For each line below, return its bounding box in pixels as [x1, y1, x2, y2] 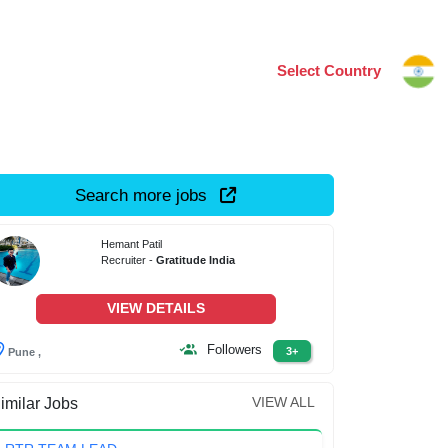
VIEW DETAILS [107, 300, 205, 317]
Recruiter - [100, 254, 156, 267]
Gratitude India [155, 254, 235, 267]
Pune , [8, 345, 42, 358]
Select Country [277, 62, 381, 79]
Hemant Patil [100, 238, 162, 251]
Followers [207, 341, 263, 357]
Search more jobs [75, 186, 212, 205]
